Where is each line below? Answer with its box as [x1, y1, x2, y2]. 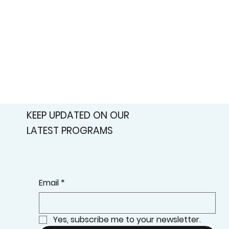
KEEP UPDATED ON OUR [27, 108, 130, 122]
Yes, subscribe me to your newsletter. [53, 213, 201, 225]
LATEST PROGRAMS [27, 124, 113, 138]
